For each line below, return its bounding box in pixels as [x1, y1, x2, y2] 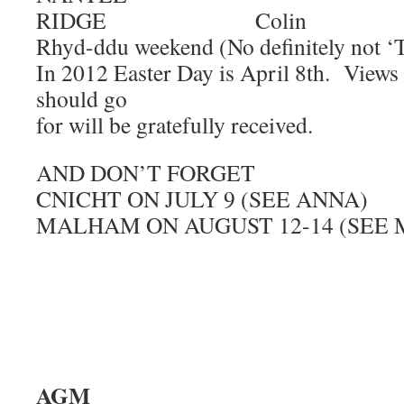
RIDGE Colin [36, 5, 307, 35]
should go [36, 83, 127, 114]
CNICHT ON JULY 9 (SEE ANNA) [36, 183, 368, 214]
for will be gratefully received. [36, 109, 313, 140]
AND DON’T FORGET [36, 157, 255, 188]
